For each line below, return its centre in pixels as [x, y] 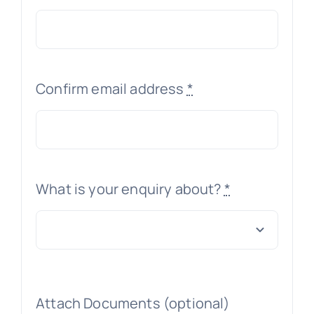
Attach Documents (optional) [133, 303]
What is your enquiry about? [130, 189]
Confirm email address [111, 88]
